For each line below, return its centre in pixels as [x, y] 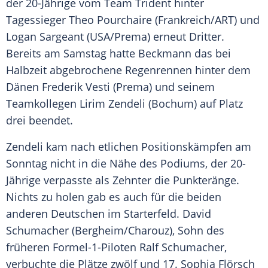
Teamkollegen [43, 104]
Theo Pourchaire [110, 20]
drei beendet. [39, 121]
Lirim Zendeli [112, 104]
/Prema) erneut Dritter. [167, 37]
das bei [211, 54]
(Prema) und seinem [162, 87]
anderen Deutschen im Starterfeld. [94, 214]
